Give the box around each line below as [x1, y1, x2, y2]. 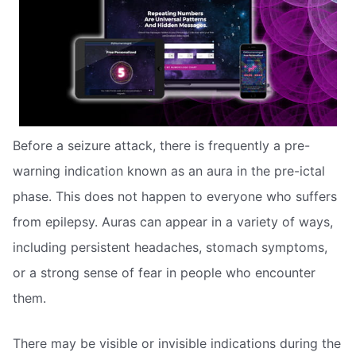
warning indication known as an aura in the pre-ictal [13, 162, 325, 179]
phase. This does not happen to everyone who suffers [13, 188, 337, 204]
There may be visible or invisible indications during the [13, 335, 341, 352]
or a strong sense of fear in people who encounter [13, 264, 315, 281]
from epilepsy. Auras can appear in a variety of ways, [13, 213, 333, 230]
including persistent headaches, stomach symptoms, [13, 238, 327, 255]
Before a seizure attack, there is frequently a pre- [13, 137, 310, 153]
